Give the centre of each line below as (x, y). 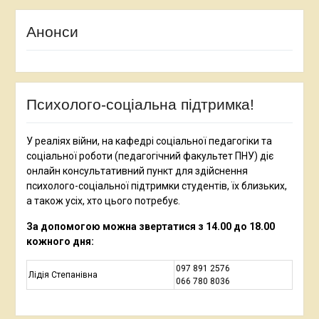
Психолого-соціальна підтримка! (140, 104)
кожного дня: (60, 241)
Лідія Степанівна (63, 274)
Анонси (52, 31)
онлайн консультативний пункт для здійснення (137, 171)
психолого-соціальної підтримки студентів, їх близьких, (156, 185)
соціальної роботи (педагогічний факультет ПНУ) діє (150, 156)
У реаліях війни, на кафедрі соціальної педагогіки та (149, 141)
